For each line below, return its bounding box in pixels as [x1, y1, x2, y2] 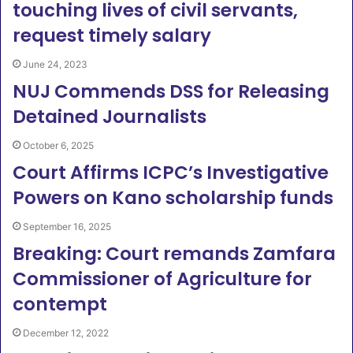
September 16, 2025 [23, 221, 111, 232]
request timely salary [13, 23, 211, 48]
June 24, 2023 [23, 58, 87, 70]
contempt [13, 292, 107, 317]
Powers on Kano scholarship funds [13, 185, 333, 210]
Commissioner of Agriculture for [13, 266, 312, 292]
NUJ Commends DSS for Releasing [13, 79, 329, 104]
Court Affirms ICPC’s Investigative [13, 160, 329, 185]
